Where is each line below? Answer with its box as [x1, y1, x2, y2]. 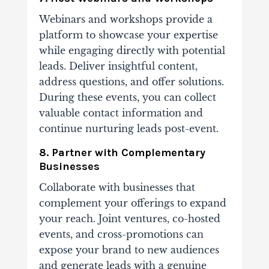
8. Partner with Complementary [38, 146, 205, 160]
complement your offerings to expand [38, 197, 226, 210]
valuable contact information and [38, 107, 203, 119]
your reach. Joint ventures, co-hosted [38, 213, 220, 225]
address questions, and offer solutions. [38, 76, 224, 88]
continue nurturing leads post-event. [38, 122, 219, 135]
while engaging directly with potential [38, 44, 225, 57]
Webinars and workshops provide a [38, 13, 213, 26]
